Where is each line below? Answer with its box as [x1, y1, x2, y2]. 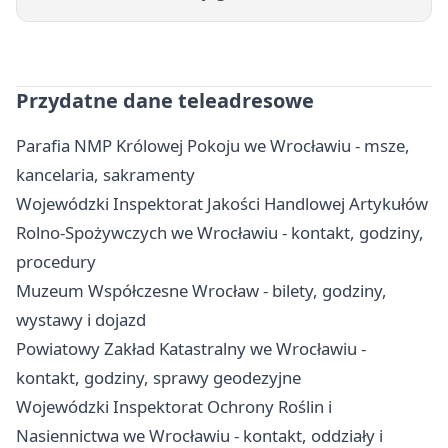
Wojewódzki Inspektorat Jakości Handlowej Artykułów [16, 191, 428, 215]
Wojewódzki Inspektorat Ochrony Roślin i [16, 394, 332, 418]
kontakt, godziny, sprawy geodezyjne [16, 365, 301, 389]
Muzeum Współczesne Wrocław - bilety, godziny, [16, 278, 387, 302]
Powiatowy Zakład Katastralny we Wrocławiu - [16, 336, 366, 360]
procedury [16, 249, 96, 273]
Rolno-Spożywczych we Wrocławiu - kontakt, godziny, [16, 220, 424, 244]
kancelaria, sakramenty [16, 162, 195, 186]
